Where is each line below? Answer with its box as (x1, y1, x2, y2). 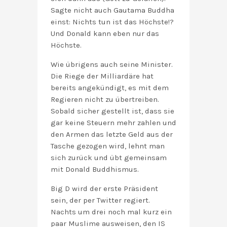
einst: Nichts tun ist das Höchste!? (51, 17, 174, 27)
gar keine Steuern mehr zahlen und (51, 118, 176, 128)
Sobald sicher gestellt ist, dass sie (51, 106, 174, 116)
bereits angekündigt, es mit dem (51, 83, 169, 93)
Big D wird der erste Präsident (51, 184, 158, 194)
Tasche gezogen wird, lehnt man (51, 141, 165, 151)
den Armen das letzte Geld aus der (51, 130, 173, 139)
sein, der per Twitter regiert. (51, 196, 150, 205)
